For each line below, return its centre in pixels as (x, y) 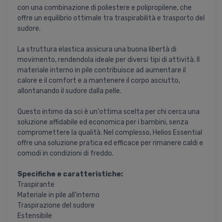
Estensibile (35, 216)
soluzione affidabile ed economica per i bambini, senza (103, 122)
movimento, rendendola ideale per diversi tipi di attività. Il (109, 59)
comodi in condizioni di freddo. (65, 153)
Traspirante (36, 184)
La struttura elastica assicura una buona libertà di (97, 49)
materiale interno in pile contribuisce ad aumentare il (102, 70)
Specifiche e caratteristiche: (70, 174)
